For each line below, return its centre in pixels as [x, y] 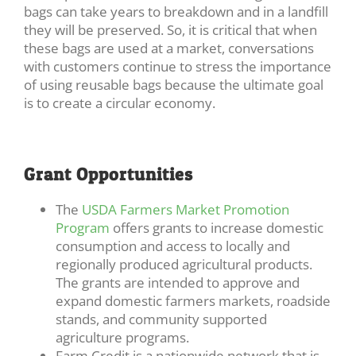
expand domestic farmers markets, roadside [193, 300]
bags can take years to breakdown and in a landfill [176, 11]
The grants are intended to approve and [178, 282]
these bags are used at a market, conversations [169, 48]
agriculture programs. [122, 337]
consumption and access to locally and [173, 246]
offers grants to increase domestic [217, 227]
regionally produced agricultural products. [184, 264]
